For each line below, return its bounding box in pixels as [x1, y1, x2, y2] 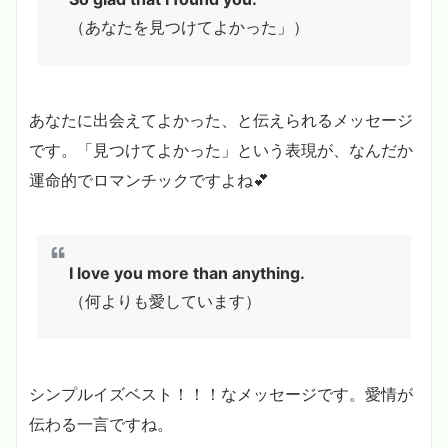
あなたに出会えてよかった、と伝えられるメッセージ [29, 109, 413, 130]
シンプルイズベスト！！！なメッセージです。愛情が [29, 383, 413, 404]
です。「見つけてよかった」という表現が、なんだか [29, 139, 413, 160]
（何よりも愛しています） [69, 290, 261, 311]
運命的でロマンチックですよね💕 [29, 169, 269, 190]
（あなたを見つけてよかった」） [69, 16, 309, 37]
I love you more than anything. [69, 262, 305, 283]
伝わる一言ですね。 [29, 413, 173, 434]
